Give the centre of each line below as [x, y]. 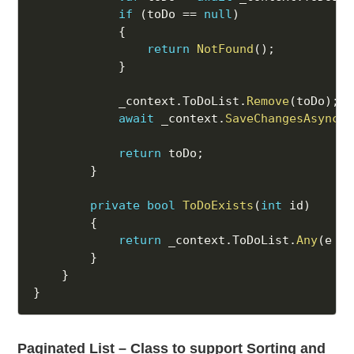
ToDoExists [218, 206]
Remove [268, 102]
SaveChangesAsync [282, 119]
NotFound [226, 49]
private [115, 206]
